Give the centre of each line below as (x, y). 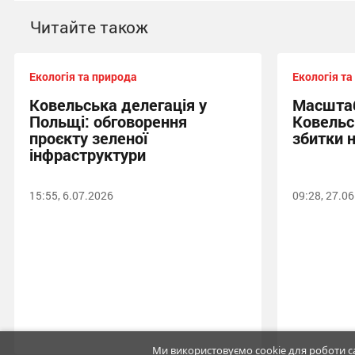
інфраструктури (88, 154)
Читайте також (89, 27)
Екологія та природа (83, 76)
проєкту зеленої (88, 137)
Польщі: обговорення (108, 121)
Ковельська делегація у (118, 104)
